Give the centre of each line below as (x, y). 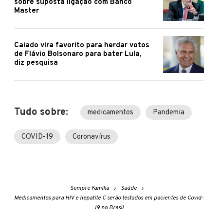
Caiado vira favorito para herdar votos (82, 45)
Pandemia (169, 112)
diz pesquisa (36, 63)
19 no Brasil (109, 208)
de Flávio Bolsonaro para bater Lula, (78, 54)
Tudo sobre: (41, 112)
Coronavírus (91, 137)
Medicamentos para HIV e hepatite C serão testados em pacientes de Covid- (109, 198)
